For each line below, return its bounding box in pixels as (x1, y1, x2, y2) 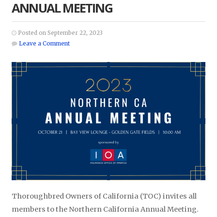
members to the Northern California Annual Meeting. (12, 205, 199, 214)
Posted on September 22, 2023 (16, 29, 103, 36)
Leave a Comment (19, 40, 70, 47)
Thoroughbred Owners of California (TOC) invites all (12, 192, 197, 201)
